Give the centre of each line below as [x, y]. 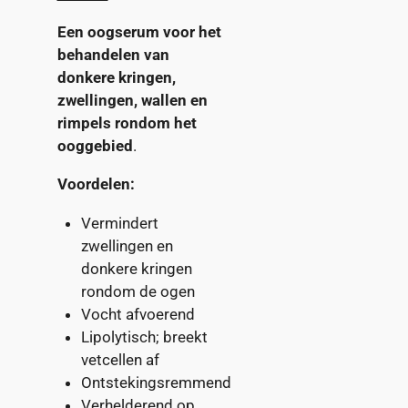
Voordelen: [96, 184]
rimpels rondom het [127, 122]
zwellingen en [127, 245]
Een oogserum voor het [139, 31]
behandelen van [113, 54]
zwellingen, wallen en [132, 100]
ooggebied [95, 145]
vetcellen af [120, 359]
